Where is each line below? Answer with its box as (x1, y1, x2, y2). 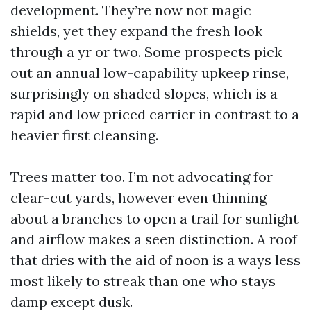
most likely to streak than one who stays (10, 272, 276, 289)
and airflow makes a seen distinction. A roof (10, 230, 297, 248)
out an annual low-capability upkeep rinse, (10, 64, 289, 81)
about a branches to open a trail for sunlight (10, 210, 299, 227)
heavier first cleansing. (10, 126, 158, 144)
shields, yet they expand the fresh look (10, 22, 262, 40)
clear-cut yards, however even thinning (10, 189, 267, 206)
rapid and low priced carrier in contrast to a (10, 106, 299, 123)
